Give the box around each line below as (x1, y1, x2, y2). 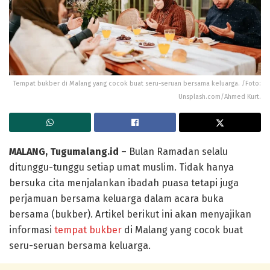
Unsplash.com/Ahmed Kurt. (178, 92, 261, 101)
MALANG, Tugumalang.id (9, 145, 119, 157)
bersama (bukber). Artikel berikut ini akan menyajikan (9, 208, 251, 220)
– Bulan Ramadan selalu (119, 145, 228, 157)
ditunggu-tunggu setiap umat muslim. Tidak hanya (9, 161, 234, 173)
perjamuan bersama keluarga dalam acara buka (9, 192, 224, 204)
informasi (9, 224, 54, 236)
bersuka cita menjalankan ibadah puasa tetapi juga (9, 177, 239, 189)
